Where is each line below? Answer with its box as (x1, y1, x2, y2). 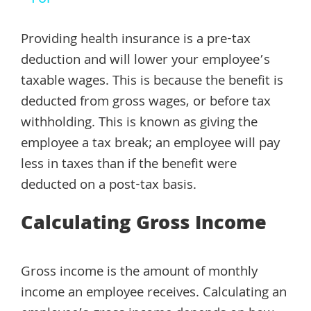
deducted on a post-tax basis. (21, 174, 196, 197)
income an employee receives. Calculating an (21, 282, 287, 305)
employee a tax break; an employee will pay (21, 133, 280, 155)
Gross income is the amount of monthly (21, 261, 258, 284)
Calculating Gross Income (21, 208, 267, 242)
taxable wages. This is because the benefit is (21, 70, 283, 93)
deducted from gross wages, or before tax (21, 91, 271, 114)
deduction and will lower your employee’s (21, 49, 270, 72)
